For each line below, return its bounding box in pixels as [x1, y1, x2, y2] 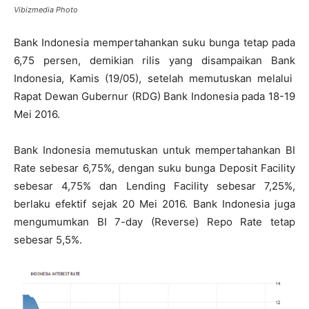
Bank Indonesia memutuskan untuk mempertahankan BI [14, 143, 295, 157]
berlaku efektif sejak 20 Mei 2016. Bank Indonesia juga [14, 197, 295, 210]
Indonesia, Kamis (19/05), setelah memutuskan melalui [14, 72, 295, 85]
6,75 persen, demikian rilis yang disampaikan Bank [14, 54, 295, 67]
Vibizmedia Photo [14, 5, 78, 14]
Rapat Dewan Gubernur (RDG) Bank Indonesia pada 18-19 [14, 90, 295, 103]
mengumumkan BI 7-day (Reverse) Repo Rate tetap [14, 215, 295, 228]
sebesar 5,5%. [14, 233, 82, 246]
